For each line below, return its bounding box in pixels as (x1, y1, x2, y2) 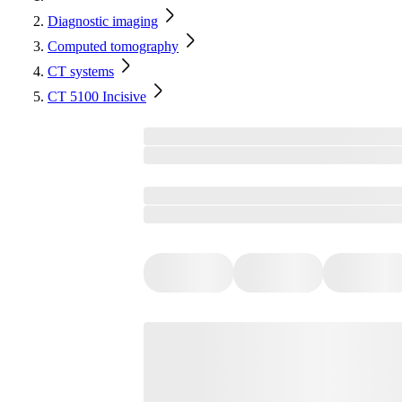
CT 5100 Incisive (48, 89, 146, 104)
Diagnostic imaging (48, 13, 158, 29)
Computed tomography (48, 39, 179, 54)
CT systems (48, 64, 114, 79)
